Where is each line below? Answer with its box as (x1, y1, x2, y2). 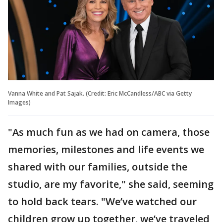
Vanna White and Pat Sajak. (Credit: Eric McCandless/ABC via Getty (8, 89, 192, 98)
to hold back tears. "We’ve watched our (8, 194, 197, 208)
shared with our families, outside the (8, 160, 187, 173)
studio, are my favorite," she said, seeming (8, 177, 214, 191)
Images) (8, 98, 31, 107)
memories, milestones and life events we (8, 142, 204, 156)
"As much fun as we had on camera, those (8, 125, 210, 139)
